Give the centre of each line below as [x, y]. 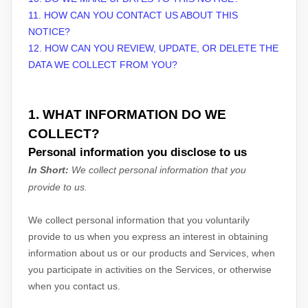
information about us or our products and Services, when [152, 253]
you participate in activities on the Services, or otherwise [150, 269]
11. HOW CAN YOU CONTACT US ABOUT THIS [133, 15]
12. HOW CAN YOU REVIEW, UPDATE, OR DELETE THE [153, 48]
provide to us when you [80, 236]
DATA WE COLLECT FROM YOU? [103, 65]
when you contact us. [74, 286]
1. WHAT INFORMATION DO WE [127, 114]
